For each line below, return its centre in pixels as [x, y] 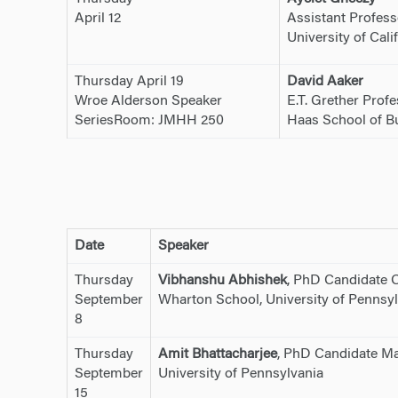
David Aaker [325, 82]
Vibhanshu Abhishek [222, 280]
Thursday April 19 [129, 82]
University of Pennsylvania [240, 374]
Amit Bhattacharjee [217, 354]
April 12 [97, 19]
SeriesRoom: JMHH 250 [149, 121]
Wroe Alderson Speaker [148, 102]
